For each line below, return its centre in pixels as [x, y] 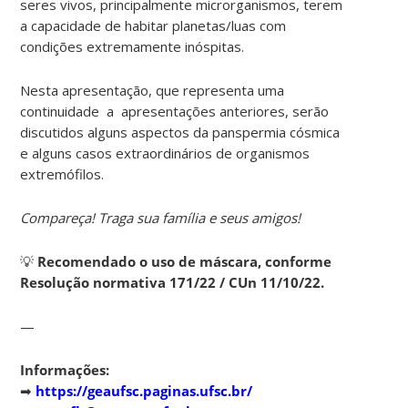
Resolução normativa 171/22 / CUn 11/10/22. [173, 282]
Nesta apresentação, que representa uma [153, 90]
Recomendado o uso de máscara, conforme [185, 261]
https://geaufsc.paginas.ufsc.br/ [144, 390]
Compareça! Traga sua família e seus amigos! [161, 217]
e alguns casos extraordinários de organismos [165, 153]
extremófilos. [62, 173]
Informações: [65, 369]
